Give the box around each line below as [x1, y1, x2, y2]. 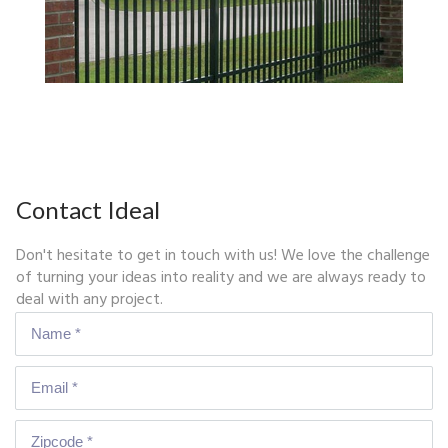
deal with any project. [16, 286, 163, 313]
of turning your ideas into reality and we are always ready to [16, 264, 426, 291]
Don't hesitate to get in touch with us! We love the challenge [16, 242, 430, 269]
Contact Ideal [16, 194, 160, 224]
